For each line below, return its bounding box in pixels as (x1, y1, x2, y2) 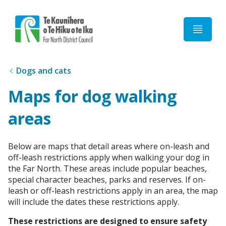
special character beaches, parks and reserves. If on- (8, 174, 206, 185)
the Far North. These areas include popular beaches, (8, 162, 207, 174)
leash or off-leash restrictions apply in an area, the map (8, 185, 218, 196)
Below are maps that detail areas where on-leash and (8, 140, 209, 152)
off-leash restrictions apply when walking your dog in (8, 151, 209, 163)
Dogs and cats (16, 65, 71, 76)
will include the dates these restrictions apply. (8, 196, 179, 207)
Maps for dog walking (8, 85, 177, 107)
